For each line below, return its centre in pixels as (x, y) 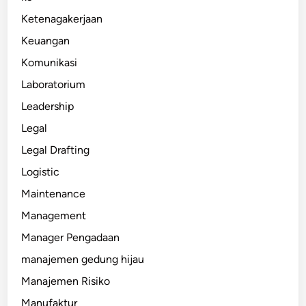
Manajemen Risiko (66, 281)
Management (54, 215)
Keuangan (46, 40)
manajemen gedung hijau (83, 259)
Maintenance (54, 193)
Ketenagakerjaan (62, 18)
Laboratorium (54, 84)
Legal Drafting (56, 150)
